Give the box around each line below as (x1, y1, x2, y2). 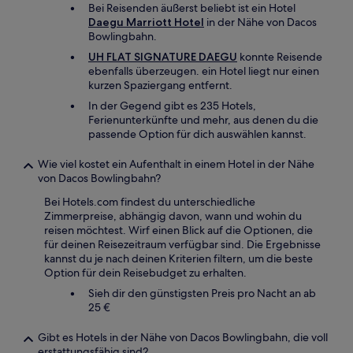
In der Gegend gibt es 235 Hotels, (88, 98, 256, 113)
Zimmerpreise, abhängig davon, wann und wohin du (44, 209, 302, 223)
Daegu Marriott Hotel (88, 15, 204, 29)
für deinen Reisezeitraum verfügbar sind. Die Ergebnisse (44, 237, 321, 251)
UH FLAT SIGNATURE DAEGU (88, 50, 237, 64)
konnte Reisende (237, 50, 322, 64)
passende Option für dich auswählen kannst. (88, 127, 307, 141)
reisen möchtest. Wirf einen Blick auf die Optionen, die (44, 223, 313, 237)
